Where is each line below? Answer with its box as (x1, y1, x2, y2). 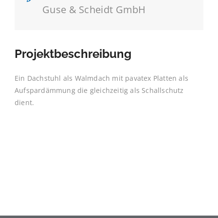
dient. (15, 98, 35, 107)
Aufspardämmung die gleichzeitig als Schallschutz (15, 86, 184, 95)
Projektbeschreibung (15, 47, 131, 61)
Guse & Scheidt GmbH (42, 3, 146, 16)
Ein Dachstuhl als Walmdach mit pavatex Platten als (15, 73, 189, 83)
